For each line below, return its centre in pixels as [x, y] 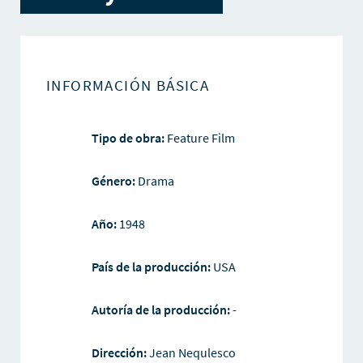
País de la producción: [152, 267]
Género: [113, 181]
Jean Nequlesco [192, 353]
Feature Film [199, 138]
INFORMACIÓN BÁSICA [128, 85]
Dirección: [120, 353]
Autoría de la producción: [162, 310]
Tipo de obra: [128, 138]
